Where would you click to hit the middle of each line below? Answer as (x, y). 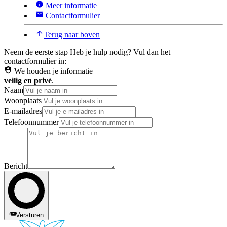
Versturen (30, 215)
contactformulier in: (35, 61)
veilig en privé (28, 80)
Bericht (16, 166)
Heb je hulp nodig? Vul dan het (120, 52)
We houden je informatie (53, 71)
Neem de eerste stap (36, 52)
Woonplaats (23, 100)
